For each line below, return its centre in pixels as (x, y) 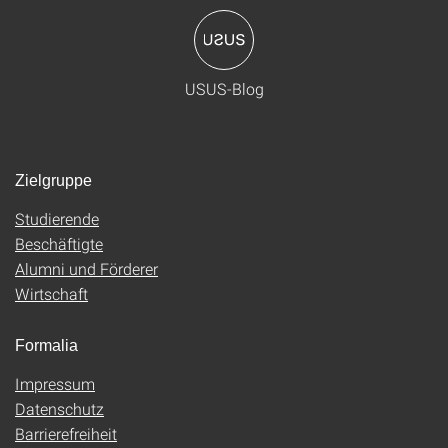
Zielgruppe (53, 180)
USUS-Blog (224, 88)
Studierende (57, 218)
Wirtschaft (51, 293)
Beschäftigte (59, 243)
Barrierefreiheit (66, 433)
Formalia (46, 345)
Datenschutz (59, 408)
